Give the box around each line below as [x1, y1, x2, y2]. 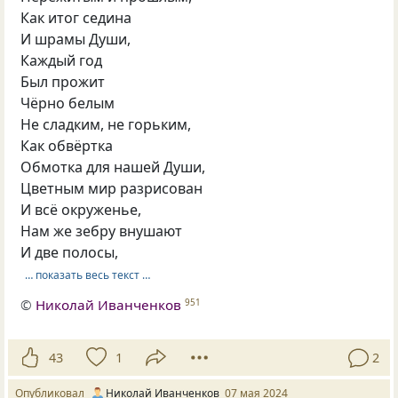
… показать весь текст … [24, 267, 150, 283]
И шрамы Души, [20, 29, 131, 50]
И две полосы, [20, 243, 119, 263]
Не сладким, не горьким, [20, 115, 192, 135]
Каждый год [20, 51, 103, 71]
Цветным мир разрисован [20, 179, 203, 199]
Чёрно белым [20, 93, 115, 114]
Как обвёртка [20, 136, 114, 156]
